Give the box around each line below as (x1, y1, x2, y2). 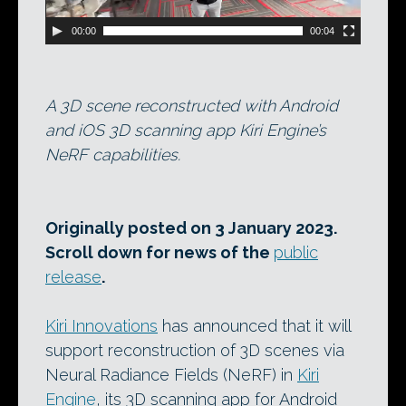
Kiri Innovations (45, 316, 158, 336)
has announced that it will (158, 316, 351, 336)
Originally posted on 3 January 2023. (45, 218, 337, 238)
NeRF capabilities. (45, 145, 180, 165)
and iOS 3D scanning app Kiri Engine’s (45, 121, 326, 140)
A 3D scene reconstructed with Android (45, 96, 338, 116)
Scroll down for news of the (45, 243, 274, 263)
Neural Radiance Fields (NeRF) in (45, 365, 297, 385)
